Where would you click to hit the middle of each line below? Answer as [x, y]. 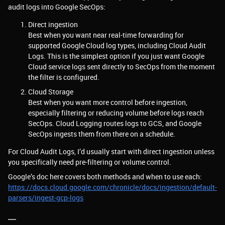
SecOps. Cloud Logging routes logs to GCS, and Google [115, 123]
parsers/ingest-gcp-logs [46, 198]
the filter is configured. [64, 77]
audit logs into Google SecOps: [57, 7]
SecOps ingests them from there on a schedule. [102, 134]
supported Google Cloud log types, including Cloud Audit [117, 45]
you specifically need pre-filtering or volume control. [90, 162]
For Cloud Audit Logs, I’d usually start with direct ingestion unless [111, 151]
